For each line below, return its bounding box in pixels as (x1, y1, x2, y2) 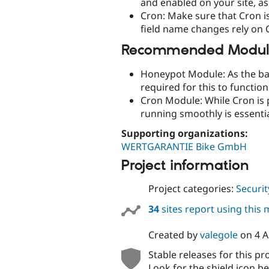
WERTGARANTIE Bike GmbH (121, 139, 247, 153)
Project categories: (148, 182, 236, 196)
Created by (148, 228, 200, 241)
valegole (199, 228, 238, 241)
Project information (121, 156, 249, 175)
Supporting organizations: (121, 126, 250, 140)
